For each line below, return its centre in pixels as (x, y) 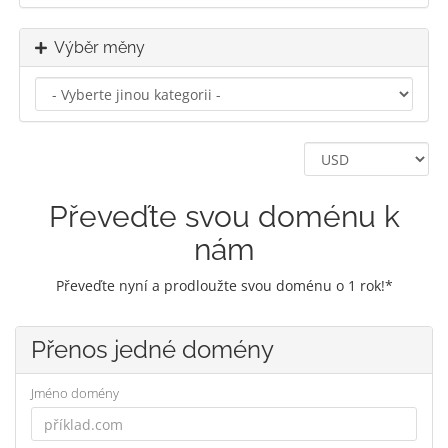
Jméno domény (75, 393)
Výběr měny (96, 47)
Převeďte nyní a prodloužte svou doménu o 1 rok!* (224, 285)
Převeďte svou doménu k (224, 216)
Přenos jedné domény (152, 349)
